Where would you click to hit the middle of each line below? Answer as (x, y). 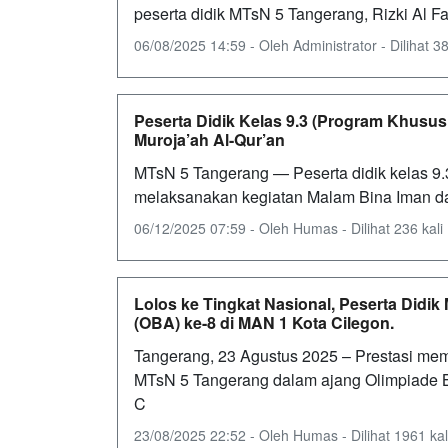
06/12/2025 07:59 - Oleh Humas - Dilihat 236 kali (288, 228)
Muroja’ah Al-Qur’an (209, 139)
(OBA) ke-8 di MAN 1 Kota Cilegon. (264, 322)
